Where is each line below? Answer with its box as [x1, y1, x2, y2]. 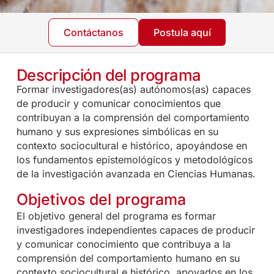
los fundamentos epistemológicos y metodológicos [16, 154, 253, 166]
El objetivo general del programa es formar [16, 209, 216, 222]
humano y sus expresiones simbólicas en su [16, 125, 218, 138]
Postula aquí [154, 26, 211, 39]
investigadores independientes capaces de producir [16, 223, 255, 236]
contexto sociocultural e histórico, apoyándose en [16, 139, 247, 152]
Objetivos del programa [16, 190, 186, 209]
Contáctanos [64, 26, 124, 39]
